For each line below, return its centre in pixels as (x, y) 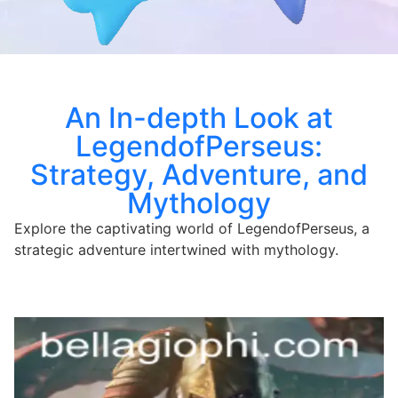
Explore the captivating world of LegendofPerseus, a (192, 228)
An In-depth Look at (199, 117)
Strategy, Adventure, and (199, 174)
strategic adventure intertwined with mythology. (176, 249)
